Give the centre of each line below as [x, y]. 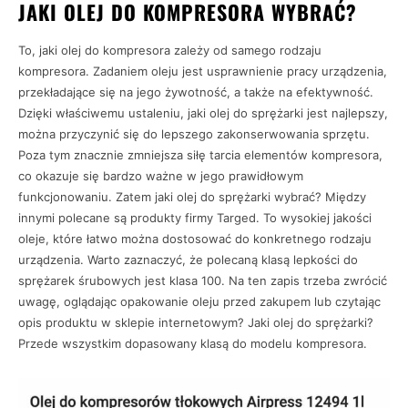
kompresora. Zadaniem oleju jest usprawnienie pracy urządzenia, [203, 71]
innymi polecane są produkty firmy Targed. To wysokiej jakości [195, 218]
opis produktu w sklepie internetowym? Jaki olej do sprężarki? [196, 322]
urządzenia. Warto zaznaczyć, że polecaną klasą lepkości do [188, 260]
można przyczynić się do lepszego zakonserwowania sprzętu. [194, 134]
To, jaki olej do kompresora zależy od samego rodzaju [170, 50]
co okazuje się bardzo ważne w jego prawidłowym [161, 176]
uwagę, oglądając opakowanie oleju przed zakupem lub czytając [199, 301]
